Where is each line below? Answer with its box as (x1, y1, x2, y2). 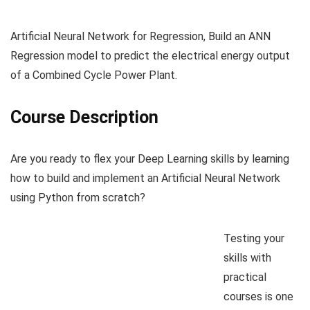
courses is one (224, 289, 293, 303)
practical (224, 270, 266, 284)
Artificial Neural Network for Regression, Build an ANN (10, 29, 271, 43)
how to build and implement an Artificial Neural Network (10, 171, 280, 185)
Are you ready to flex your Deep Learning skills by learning (10, 152, 289, 165)
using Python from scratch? (10, 190, 145, 204)
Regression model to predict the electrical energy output (10, 48, 290, 62)
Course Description (10, 107, 158, 127)
